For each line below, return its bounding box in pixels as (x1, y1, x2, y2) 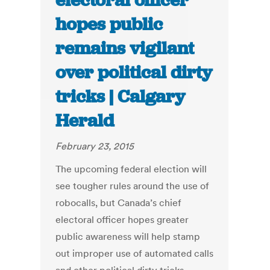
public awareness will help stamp (55, 230, 201, 243)
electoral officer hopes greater (55, 213, 189, 226)
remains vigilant (55, 37, 195, 60)
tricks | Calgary (55, 85, 186, 108)
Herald (55, 109, 115, 133)
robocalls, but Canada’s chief (55, 196, 182, 209)
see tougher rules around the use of (55, 180, 210, 192)
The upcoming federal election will (55, 163, 207, 175)
